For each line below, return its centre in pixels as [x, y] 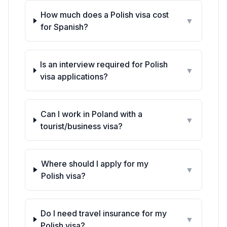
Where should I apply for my [95, 164]
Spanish [69, 27]
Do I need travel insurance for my [104, 213]
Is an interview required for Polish [104, 64]
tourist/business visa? [81, 126]
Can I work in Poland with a [91, 114]
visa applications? [74, 77]
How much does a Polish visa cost [105, 15]
